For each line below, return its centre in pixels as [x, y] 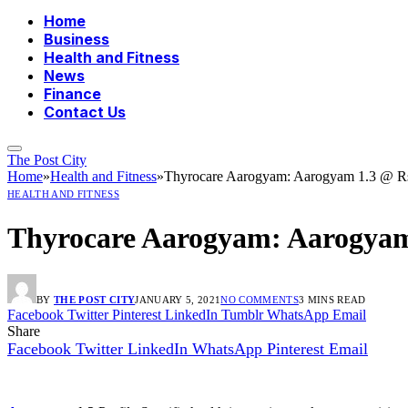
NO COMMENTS [260, 300]
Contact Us [85, 112]
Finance [72, 94]
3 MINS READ [332, 300]
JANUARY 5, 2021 [178, 300]
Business [76, 40]
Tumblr [242, 315]
